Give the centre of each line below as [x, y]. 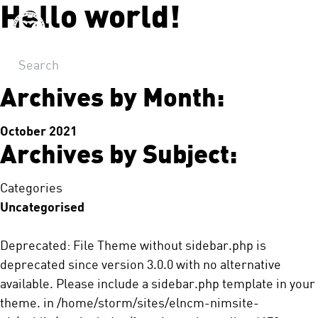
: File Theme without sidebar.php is [166, 245]
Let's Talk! [269, 28]
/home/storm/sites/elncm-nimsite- [158, 302]
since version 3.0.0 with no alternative [173, 264]
